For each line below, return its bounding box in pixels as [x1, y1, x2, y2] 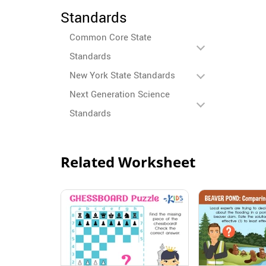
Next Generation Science [69, 88, 170, 100]
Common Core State [69, 31, 151, 43]
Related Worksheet [61, 152, 195, 172]
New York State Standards [69, 69, 175, 81]
